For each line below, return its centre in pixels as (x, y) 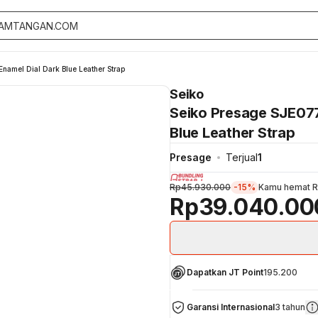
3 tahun (290, 307)
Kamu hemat (285, 187)
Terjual (242, 157)
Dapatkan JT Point (225, 272)
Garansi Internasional (231, 307)
